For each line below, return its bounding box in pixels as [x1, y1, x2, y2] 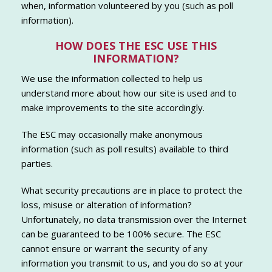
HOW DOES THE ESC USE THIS [55, 38, 217, 53]
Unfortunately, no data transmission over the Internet [21, 213, 246, 226]
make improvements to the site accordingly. [21, 101, 205, 114]
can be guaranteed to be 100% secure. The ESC [21, 228, 221, 240]
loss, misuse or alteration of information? [21, 199, 192, 211]
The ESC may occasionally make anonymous [21, 128, 203, 141]
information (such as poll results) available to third [21, 143, 228, 155]
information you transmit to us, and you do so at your [21, 257, 243, 270]
